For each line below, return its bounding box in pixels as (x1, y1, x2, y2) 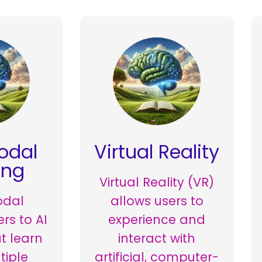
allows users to (110, 192, 204, 210)
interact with (118, 230, 196, 247)
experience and (108, 211, 206, 229)
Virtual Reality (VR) (99, 174, 215, 191)
